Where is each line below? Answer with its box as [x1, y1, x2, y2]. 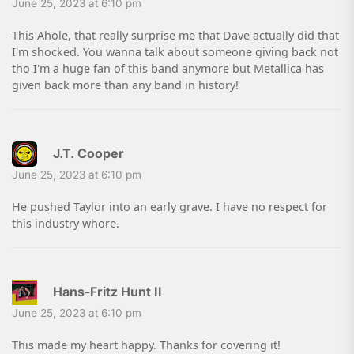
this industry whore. [12, 216, 119, 232]
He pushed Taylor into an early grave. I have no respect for [12, 199, 327, 215]
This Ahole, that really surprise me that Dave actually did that [12, 28, 339, 43]
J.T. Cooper [53, 145, 124, 162]
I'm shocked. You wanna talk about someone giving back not [12, 44, 338, 60]
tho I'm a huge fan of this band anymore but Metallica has [12, 61, 324, 77]
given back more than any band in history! [12, 77, 239, 93]
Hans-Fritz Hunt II [53, 284, 162, 300]
